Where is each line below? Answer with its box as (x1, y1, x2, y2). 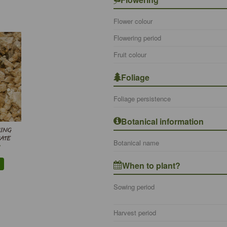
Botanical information (121, 115, 204, 127)
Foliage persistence (113, 94, 171, 103)
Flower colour (113, 16, 153, 26)
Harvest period (113, 208, 156, 217)
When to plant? (122, 159, 180, 171)
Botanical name (113, 138, 159, 147)
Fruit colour (113, 50, 146, 59)
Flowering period (113, 33, 161, 43)
